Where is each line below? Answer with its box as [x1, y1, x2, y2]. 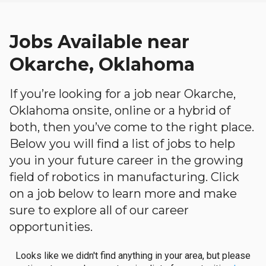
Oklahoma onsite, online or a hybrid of [9, 103, 230, 118]
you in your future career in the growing [9, 153, 243, 167]
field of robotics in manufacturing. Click [9, 170, 239, 184]
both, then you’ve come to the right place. [9, 120, 254, 134]
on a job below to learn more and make [9, 186, 237, 201]
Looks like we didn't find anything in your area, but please [15, 250, 251, 261]
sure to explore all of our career [9, 203, 189, 217]
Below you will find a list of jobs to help [9, 137, 235, 151]
